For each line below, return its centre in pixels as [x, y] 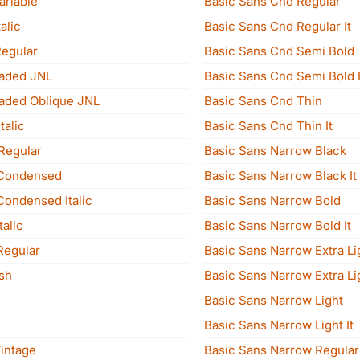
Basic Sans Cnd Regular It [278, 26]
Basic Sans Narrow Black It [280, 176]
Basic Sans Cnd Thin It [268, 126]
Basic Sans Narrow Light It [279, 325]
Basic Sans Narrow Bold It [278, 225]
